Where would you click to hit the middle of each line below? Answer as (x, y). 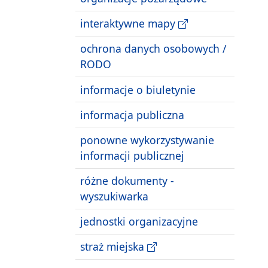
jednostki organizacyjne (139, 222)
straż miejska (114, 247)
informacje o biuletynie (138, 89)
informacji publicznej (132, 155)
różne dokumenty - (127, 181)
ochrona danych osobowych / (153, 49)
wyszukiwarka (114, 197)
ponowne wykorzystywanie (147, 140)
